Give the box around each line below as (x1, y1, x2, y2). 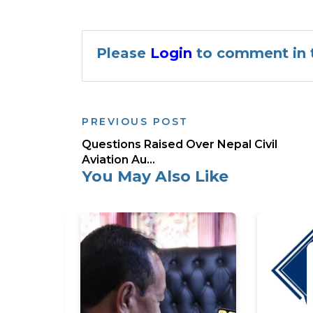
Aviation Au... (82, 152, 155, 166)
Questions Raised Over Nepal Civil (82, 137, 277, 151)
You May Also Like (82, 166, 228, 186)
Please (96, 44, 150, 61)
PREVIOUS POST (82, 115, 189, 128)
